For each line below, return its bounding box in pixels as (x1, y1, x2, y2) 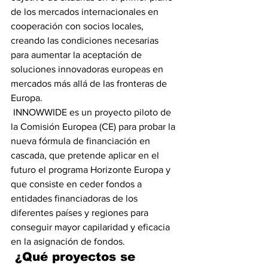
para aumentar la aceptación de (11, 50, 144, 60)
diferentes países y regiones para (11, 208, 151, 218)
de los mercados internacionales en (11, 7, 161, 17)
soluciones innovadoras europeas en (11, 64, 166, 74)
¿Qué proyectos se (15, 250, 139, 263)
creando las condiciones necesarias (11, 35, 161, 45)
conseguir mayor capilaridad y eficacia (11, 222, 172, 232)
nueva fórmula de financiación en (11, 136, 153, 146)
